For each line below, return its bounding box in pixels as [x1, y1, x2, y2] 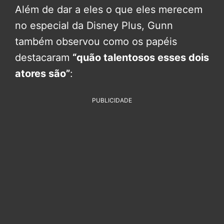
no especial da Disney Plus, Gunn [15, 19, 173, 31]
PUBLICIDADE [92, 96, 132, 104]
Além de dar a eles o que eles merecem [15, 3, 202, 15]
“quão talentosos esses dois [72, 51, 209, 63]
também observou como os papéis [15, 35, 177, 47]
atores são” [15, 67, 70, 79]
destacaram [15, 51, 72, 63]
